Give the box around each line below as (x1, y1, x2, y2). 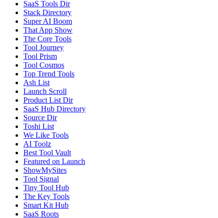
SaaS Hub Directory (23, 105, 86, 113)
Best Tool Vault (23, 148, 71, 157)
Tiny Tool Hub (23, 183, 69, 192)
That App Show (23, 26, 73, 35)
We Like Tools (23, 131, 69, 140)
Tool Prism (23, 52, 57, 61)
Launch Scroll (23, 87, 67, 96)
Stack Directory (23, 8, 72, 17)
